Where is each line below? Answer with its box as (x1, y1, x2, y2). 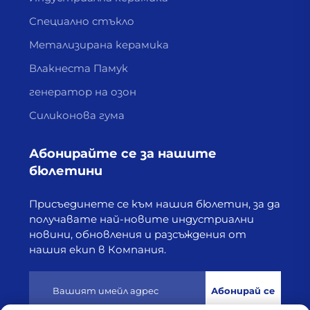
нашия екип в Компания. (28, 243, 166, 257)
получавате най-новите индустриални (28, 212, 254, 226)
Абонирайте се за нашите (28, 146, 217, 162)
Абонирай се (211, 285, 275, 297)
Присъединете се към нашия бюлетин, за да (28, 197, 280, 211)
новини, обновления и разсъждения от (28, 228, 246, 241)
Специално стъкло (28, 15, 134, 28)
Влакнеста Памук (28, 62, 128, 75)
